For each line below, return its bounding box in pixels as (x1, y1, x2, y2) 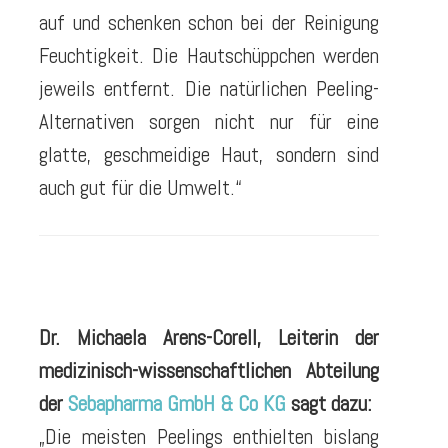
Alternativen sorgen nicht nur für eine (39, 107, 379, 135)
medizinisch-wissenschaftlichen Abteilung (39, 356, 379, 384)
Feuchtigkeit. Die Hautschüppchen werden (39, 41, 379, 69)
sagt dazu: (291, 389, 372, 417)
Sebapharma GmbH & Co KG (68, 389, 291, 417)
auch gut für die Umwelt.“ (39, 173, 242, 201)
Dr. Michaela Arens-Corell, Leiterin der (39, 323, 379, 351)
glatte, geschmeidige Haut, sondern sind (39, 140, 379, 168)
